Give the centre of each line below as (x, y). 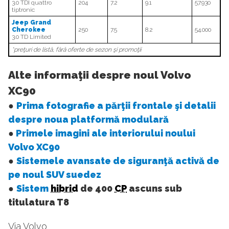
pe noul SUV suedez (55, 175)
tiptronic (23, 10)
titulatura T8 (40, 202)
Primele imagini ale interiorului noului (106, 133)
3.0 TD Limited (31, 37)
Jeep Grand (31, 23)
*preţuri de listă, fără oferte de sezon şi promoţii (76, 50)
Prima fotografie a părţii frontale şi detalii (116, 106)
